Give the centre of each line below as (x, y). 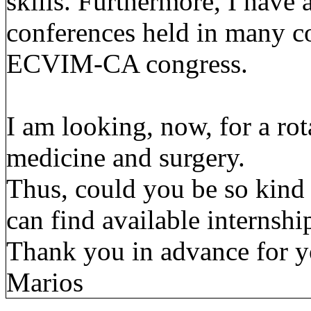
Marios (45, 282)
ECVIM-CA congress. (127, 63)
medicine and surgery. (126, 157)
